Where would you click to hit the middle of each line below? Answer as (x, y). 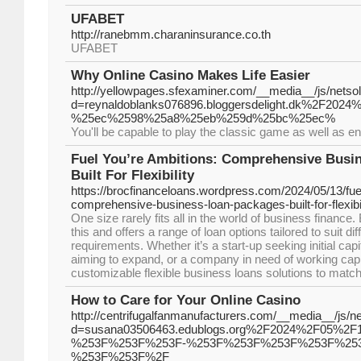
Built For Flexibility (133, 175)
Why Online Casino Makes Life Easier (191, 75)
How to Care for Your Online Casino (186, 300)
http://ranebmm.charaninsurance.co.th (171, 34)
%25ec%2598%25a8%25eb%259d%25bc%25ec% (203, 118)
